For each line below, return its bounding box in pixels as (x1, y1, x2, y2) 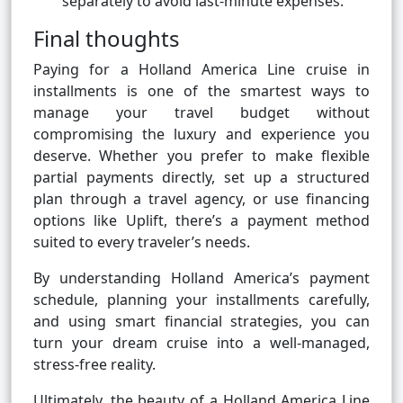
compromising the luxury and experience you (33, 124, 370, 145)
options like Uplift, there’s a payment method (33, 210, 370, 231)
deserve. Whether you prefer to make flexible (33, 146, 370, 166)
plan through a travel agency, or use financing (33, 189, 370, 210)
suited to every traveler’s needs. (33, 232, 250, 253)
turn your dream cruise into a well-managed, (33, 333, 370, 354)
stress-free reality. (33, 354, 156, 375)
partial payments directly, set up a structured (33, 167, 370, 188)
